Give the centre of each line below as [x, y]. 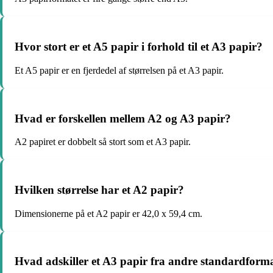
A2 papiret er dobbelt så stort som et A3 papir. [103, 142]
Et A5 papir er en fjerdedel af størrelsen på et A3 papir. [119, 70]
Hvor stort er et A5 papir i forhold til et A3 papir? [139, 47]
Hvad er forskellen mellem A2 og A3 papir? [123, 118]
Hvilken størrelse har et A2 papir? [99, 190]
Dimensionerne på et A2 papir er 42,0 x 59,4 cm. [108, 213]
